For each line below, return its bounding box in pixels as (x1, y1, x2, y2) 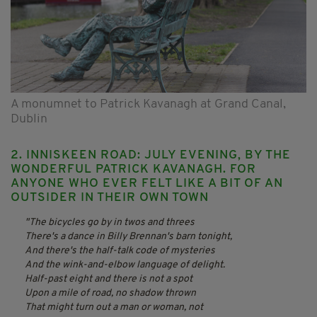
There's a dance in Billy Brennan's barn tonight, (25, 231, 232, 242)
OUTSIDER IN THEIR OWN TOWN (11, 191, 209, 204)
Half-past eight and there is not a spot (25, 273, 192, 284)
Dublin (11, 113, 47, 125)
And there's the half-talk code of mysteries (25, 245, 215, 256)
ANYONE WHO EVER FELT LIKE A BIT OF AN (11, 177, 283, 190)
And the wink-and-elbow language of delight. (25, 259, 225, 270)
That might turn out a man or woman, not (25, 301, 203, 313)
